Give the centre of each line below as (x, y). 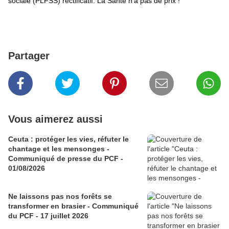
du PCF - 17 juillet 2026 (48, 216)
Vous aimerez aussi (55, 119)
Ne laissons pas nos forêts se (60, 197)
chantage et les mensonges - (59, 149)
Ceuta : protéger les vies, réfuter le (68, 139)
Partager (29, 56)
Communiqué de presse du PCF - (66, 159)
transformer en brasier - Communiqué (73, 206)
